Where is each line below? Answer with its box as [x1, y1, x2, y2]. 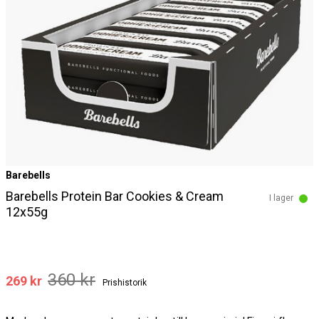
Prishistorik [103, 278, 147, 288]
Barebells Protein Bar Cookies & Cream [6, 189, 224, 204]
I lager [269, 193, 293, 203]
